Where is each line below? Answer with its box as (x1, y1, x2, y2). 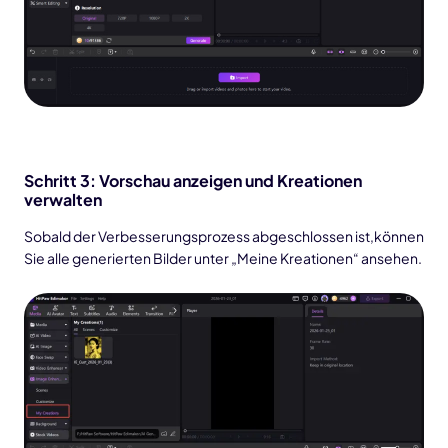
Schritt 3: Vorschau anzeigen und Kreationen (24, 169, 362, 191)
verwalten (24, 188, 102, 210)
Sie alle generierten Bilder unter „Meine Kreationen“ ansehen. (24, 248, 422, 267)
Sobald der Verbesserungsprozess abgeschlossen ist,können (24, 226, 424, 245)
